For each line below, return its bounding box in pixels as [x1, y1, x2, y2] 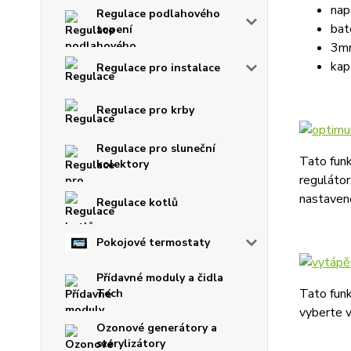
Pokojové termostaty [96, 234, 210, 250]
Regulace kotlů [96, 195, 178, 210]
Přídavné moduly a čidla [96, 270, 223, 285]
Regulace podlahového [96, 6, 220, 21]
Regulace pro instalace [96, 60, 220, 75]
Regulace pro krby [96, 103, 194, 118]
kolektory [96, 157, 149, 172]
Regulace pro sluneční [96, 141, 215, 156]
